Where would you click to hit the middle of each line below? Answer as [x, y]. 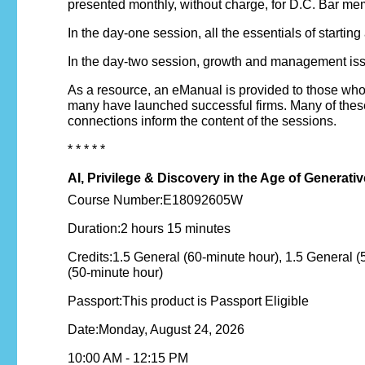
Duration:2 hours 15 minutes [149, 229]
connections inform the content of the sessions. [202, 121]
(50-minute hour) [115, 273]
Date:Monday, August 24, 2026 [156, 330]
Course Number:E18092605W [155, 200]
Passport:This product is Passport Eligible [188, 301]
